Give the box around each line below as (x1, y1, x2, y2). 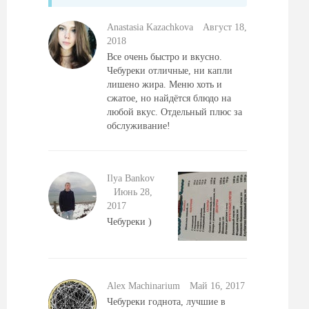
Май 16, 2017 (190, 281, 245, 291)
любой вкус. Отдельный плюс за (107, 107, 242, 117)
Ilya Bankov (107, 173, 154, 183)
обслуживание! (107, 121, 170, 131)
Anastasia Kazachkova (107, 22, 193, 32)
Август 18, (203, 22, 247, 32)
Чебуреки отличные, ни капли (107, 66, 232, 76)
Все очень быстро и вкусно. (107, 52, 222, 62)
